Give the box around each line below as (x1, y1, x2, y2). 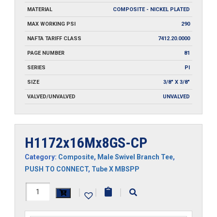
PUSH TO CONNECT (25, 165, 88, 173)
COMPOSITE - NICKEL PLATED (113, 6, 190, 13)
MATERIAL (27, 6, 52, 13)
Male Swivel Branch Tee (97, 153, 173, 161)
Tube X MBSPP (92, 165, 139, 173)
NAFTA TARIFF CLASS (27, 35, 81, 42)
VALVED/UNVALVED (27, 93, 76, 100)
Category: (25, 153, 58, 161)
